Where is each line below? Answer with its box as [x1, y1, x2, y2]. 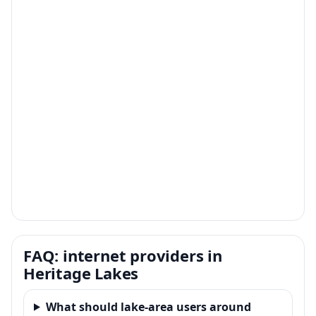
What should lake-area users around [45, 298, 251, 315]
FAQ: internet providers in [23, 244, 222, 266]
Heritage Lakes [23, 262, 139, 284]
